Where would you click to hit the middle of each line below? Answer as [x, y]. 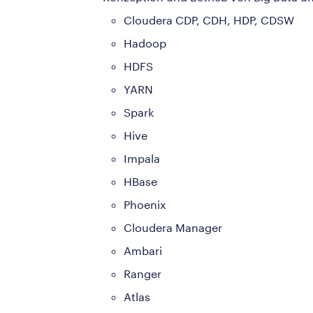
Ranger [143, 273]
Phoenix [145, 204]
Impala [142, 158]
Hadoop [145, 43]
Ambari [143, 250]
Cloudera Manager [173, 227]
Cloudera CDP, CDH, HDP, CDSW [209, 20]
